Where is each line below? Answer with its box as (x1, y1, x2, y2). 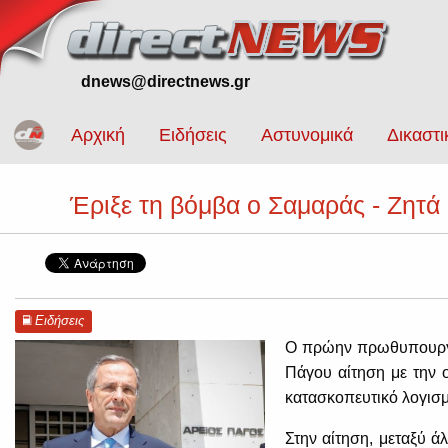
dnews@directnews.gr (81, 73, 250, 90)
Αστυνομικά (261, 125, 353, 146)
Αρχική (71, 125, 125, 146)
